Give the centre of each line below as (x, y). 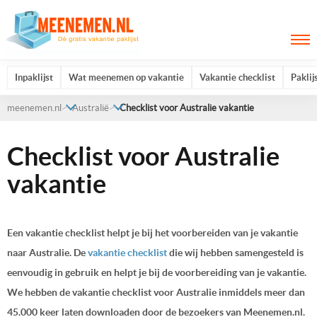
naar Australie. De (47, 252)
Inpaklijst (34, 77)
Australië (91, 108)
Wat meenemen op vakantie (126, 77)
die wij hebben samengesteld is (235, 252)
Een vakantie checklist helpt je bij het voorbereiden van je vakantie (152, 232)
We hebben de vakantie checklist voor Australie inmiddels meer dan (156, 292)
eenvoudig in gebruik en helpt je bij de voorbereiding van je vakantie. (157, 272)
